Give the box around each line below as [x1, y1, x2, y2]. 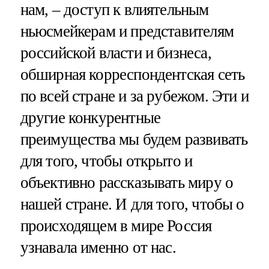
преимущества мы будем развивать [20, 130, 248, 149]
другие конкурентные [20, 109, 161, 127]
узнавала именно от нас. [20, 238, 176, 257]
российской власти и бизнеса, [20, 44, 211, 62]
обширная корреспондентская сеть [20, 65, 245, 84]
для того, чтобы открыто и [20, 152, 193, 171]
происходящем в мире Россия [20, 217, 212, 235]
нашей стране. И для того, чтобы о [20, 195, 244, 214]
